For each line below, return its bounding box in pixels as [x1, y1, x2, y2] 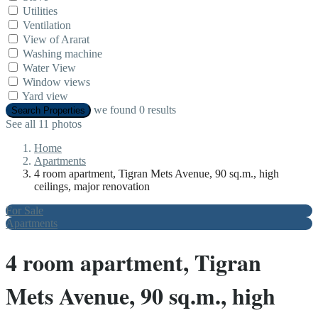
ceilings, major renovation [34, 180, 150, 193]
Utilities [23, 5, 57, 18]
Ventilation [23, 19, 71, 32]
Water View [23, 62, 76, 75]
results [145, 104, 176, 116]
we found [94, 104, 139, 116]
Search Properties [11, 105, 85, 116]
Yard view [22, 90, 68, 103]
